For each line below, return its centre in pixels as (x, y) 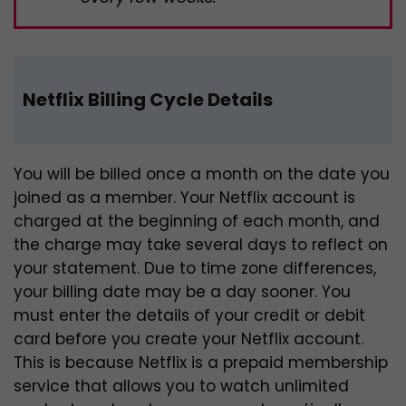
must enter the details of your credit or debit (189, 316)
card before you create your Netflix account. (188, 339)
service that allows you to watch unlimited (181, 387)
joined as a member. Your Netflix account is (184, 198)
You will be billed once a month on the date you (202, 174)
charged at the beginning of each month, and (197, 222)
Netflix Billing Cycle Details (148, 100)
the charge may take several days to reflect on (201, 245)
